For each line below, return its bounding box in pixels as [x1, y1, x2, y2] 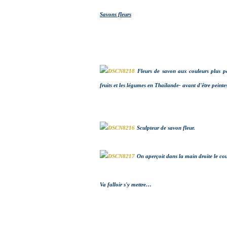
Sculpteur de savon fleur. [137, 125, 195, 131]
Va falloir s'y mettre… [100, 182, 152, 187]
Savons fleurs [100, 12, 131, 17]
